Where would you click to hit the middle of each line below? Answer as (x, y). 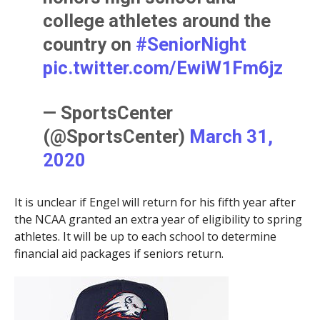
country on (90, 44)
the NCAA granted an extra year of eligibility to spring (158, 219)
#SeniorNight (191, 44)
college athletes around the (157, 20)
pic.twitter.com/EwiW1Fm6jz (163, 67)
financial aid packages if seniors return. (119, 253)
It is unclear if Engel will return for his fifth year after (155, 202)
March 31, (231, 136)
